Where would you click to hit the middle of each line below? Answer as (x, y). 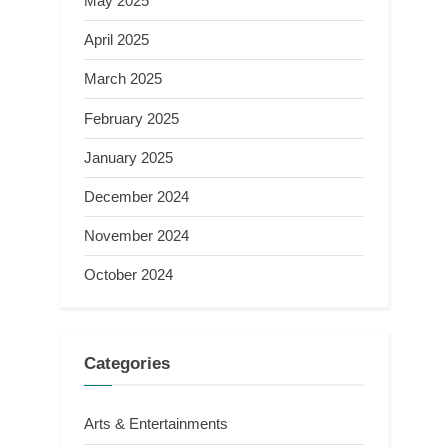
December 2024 (136, 196)
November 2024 (136, 236)
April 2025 (116, 40)
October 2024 (128, 275)
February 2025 (131, 118)
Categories (127, 363)
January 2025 (128, 157)
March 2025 (123, 79)
